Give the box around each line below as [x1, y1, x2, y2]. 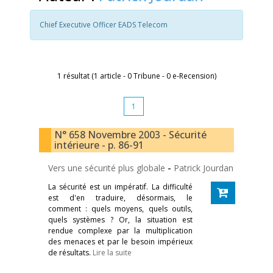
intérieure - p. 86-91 [54, 138, 144, 152]
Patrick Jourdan [174, 162, 233, 174]
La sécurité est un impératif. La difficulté [48, 182, 193, 192]
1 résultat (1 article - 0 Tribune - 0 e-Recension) [57, 71, 216, 81]
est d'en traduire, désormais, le [48, 193, 193, 203]
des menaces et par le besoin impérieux [48, 236, 193, 247]
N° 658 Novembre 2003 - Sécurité [54, 128, 207, 141]
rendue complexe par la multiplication [48, 225, 193, 236]
